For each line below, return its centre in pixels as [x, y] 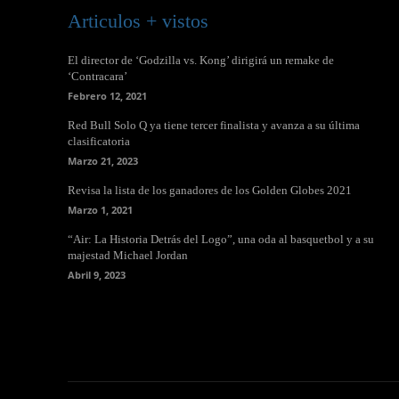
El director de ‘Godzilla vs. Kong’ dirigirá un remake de [201, 60]
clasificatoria [99, 141]
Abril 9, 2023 [97, 274]
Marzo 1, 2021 [100, 209]
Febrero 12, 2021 [107, 95]
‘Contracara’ [98, 76]
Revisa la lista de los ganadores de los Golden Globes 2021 [210, 190]
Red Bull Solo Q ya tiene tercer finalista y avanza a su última [214, 125]
